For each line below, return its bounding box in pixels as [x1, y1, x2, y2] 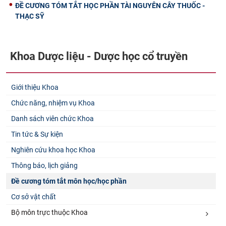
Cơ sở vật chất [11, 193, 56, 201]
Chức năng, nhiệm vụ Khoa [11, 99, 95, 107]
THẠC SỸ [15, 12, 44, 20]
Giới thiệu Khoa [11, 83, 59, 92]
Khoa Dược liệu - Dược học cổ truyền [10, 49, 188, 63]
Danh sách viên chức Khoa [11, 115, 94, 123]
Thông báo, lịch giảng [11, 161, 78, 170]
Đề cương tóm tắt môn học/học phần [11, 177, 127, 186]
